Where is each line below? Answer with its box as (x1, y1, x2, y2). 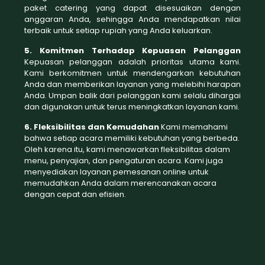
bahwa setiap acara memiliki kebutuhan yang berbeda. (24, 132, 240, 144)
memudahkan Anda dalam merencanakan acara (24, 177, 216, 189)
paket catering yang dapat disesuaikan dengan (24, 2, 241, 14)
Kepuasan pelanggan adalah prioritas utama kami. (24, 56, 241, 67)
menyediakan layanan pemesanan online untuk (24, 166, 209, 177)
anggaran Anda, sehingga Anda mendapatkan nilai (24, 14, 241, 25)
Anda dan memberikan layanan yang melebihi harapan (24, 79, 241, 90)
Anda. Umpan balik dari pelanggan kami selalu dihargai (24, 90, 241, 101)
